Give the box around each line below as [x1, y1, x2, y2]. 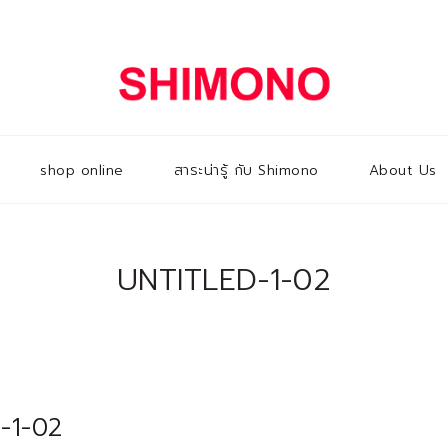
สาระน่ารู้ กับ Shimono [173, 160, 319, 182]
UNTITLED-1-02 [116, 257, 332, 304]
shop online [40, 160, 124, 182]
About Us [368, 160, 437, 182]
